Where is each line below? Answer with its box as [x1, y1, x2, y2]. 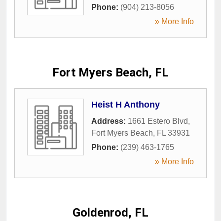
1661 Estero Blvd [128, 116, 188, 125]
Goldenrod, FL [73, 205, 148, 220]
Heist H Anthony [91, 99, 160, 110]
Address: [91, 116, 128, 125]
